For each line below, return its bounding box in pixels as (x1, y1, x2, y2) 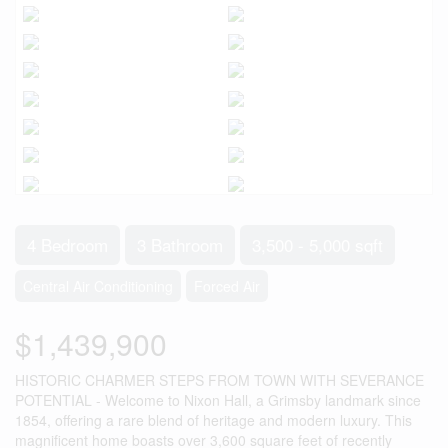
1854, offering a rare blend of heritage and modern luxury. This (15, 410, 412, 430)
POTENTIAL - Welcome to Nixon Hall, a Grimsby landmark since (15, 390, 421, 410)
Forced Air (194, 276, 260, 296)
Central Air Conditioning (23, 276, 173, 296)
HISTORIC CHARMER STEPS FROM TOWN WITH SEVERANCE (15, 370, 424, 390)
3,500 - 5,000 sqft (252, 232, 383, 257)
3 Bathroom (137, 232, 223, 257)
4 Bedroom (27, 232, 108, 257)
